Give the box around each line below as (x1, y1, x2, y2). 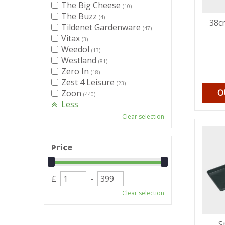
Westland (61, 55, 98, 66)
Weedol (61, 44, 91, 55)
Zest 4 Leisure (61, 77, 117, 88)
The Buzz (61, 11, 99, 22)
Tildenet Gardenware (61, 22, 143, 33)
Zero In (61, 66, 91, 77)
